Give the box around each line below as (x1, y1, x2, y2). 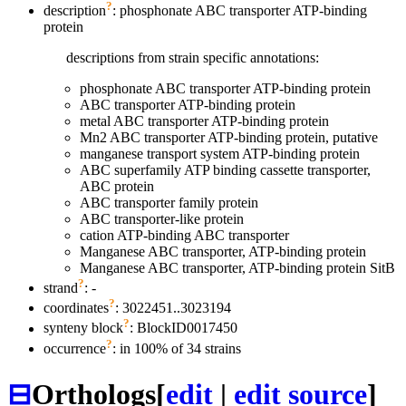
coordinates (43, 300, 109, 316)
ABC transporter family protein (80, 194, 258, 210)
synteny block (43, 320, 123, 336)
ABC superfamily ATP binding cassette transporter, (80, 161, 371, 178)
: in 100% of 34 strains (112, 341, 241, 357)
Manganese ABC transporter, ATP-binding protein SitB (80, 259, 395, 275)
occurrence (43, 341, 106, 357)
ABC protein (80, 178, 154, 194)
